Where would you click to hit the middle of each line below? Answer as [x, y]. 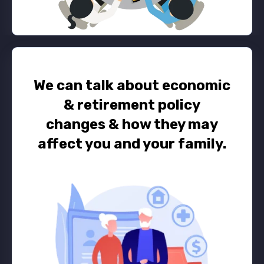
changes [77, 125]
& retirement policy [132, 105]
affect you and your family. [132, 144]
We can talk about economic [132, 86]
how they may [170, 125]
